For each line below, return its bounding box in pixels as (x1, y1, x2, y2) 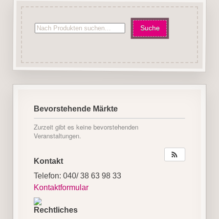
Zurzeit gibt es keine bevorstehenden (33, 122, 138, 131)
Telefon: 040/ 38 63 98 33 (33, 171, 121, 180)
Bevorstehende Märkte (33, 105, 118, 113)
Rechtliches (33, 205, 78, 214)
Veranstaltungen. (33, 131, 81, 140)
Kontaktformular (33, 183, 88, 192)
